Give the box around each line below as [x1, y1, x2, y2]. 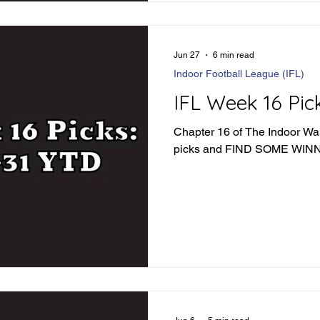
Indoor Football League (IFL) [174, 67, 304, 79]
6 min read [213, 49, 254, 60]
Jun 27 [174, 49, 200, 60]
